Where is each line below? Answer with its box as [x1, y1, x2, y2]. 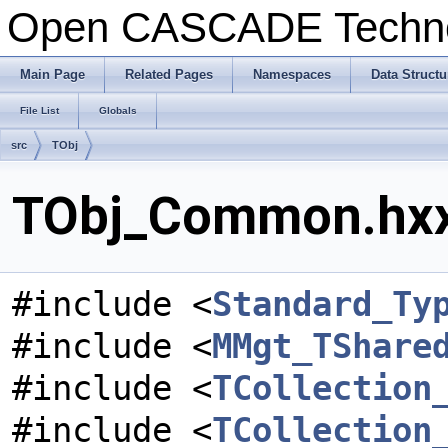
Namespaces [253, 67, 331, 82]
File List [20, 105, 59, 116]
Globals [99, 105, 137, 116]
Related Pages [125, 67, 213, 82]
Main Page [20, 67, 85, 82]
